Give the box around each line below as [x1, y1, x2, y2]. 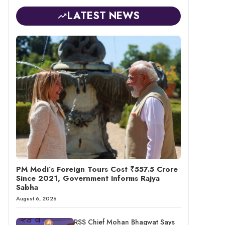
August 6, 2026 [16, 194, 57, 203]
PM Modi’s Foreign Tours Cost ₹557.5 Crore [16, 164, 178, 175]
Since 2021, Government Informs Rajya [16, 173, 160, 184]
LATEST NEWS [67, 9, 140, 23]
